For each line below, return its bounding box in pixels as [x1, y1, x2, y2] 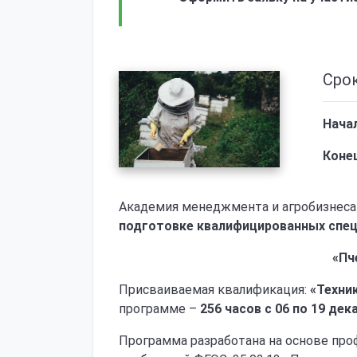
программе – [119, 301, 200, 316]
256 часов [200, 301, 261, 316]
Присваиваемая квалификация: [119, 282, 310, 297]
